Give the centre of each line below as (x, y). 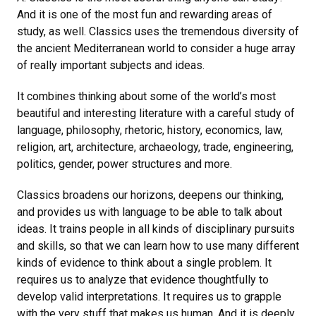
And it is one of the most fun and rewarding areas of (145, 15)
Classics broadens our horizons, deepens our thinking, (150, 195)
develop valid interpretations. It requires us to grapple (149, 297)
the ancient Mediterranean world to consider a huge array (156, 49)
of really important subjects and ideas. (112, 66)
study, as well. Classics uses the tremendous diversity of (158, 32)
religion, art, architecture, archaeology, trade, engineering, (155, 147)
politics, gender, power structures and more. (126, 164)
